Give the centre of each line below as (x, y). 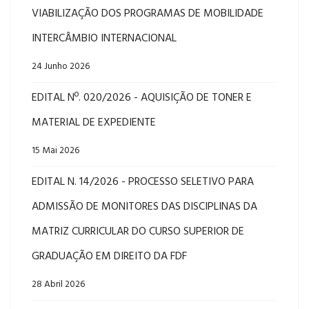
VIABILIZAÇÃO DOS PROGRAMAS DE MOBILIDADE (148, 14)
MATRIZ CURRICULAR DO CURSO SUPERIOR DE (138, 232)
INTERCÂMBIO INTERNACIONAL (104, 39)
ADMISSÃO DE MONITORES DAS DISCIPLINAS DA (144, 207)
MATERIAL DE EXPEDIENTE (94, 123)
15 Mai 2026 (56, 151)
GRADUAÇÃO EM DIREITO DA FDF (109, 257)
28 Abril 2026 (58, 285)
